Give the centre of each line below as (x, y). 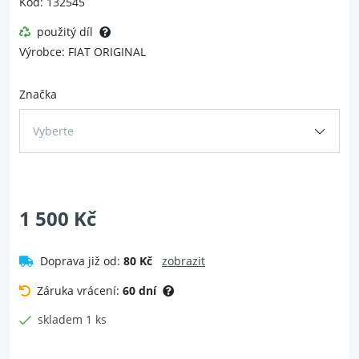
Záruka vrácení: (78, 290)
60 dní (139, 290)
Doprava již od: (80, 261)
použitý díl (65, 32)
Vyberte (53, 131)
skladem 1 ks (72, 319)
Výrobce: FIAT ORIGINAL (83, 52)
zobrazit (184, 261)
